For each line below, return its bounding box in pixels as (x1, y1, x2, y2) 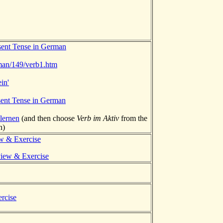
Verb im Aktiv (77, 113, 119, 122)
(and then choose (19, 113, 77, 122)
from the (119, 113, 147, 122)
